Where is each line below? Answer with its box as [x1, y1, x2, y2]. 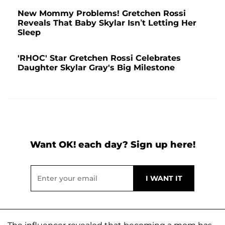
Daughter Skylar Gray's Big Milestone [18, 62, 175, 72]
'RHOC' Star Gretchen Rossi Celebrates [18, 53, 181, 63]
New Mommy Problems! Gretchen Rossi [18, 8, 186, 18]
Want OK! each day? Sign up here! [30, 139, 195, 150]
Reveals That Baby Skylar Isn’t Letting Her [18, 18, 196, 28]
